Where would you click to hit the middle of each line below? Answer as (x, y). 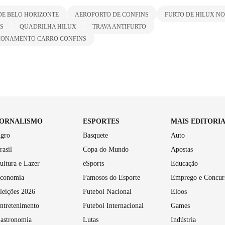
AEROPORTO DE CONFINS (112, 14)
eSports (94, 163)
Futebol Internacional (114, 205)
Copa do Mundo (106, 149)
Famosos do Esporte (112, 177)
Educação (184, 163)
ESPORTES (101, 121)
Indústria (183, 219)
